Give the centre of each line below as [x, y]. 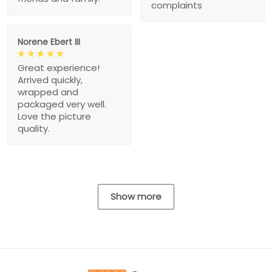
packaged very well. [62, 104]
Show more [136, 196]
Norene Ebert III [49, 42]
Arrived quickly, [50, 80]
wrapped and [48, 92]
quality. [34, 128]
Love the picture [54, 116]
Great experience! [59, 67]
